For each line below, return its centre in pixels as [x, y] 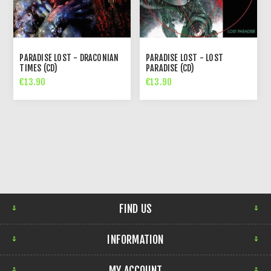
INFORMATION [135, 239]
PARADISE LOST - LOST [185, 57]
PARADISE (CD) [170, 68]
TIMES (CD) [39, 68]
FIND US [135, 208]
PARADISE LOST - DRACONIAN [69, 57]
